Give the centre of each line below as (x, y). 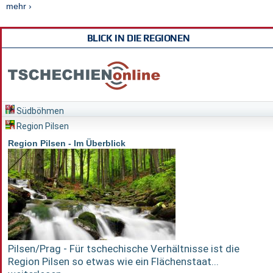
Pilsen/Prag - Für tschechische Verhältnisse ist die (124, 248)
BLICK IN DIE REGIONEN (138, 38)
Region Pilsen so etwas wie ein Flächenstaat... (113, 261)
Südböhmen (39, 111)
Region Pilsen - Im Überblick (67, 143)
